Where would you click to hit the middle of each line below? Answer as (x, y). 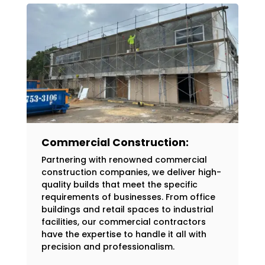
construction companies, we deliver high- (131, 172)
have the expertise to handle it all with (124, 234)
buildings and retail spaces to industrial (127, 209)
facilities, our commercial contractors (123, 222)
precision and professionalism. (108, 246)
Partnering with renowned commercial (124, 159)
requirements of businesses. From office (128, 197)
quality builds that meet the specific (119, 184)
